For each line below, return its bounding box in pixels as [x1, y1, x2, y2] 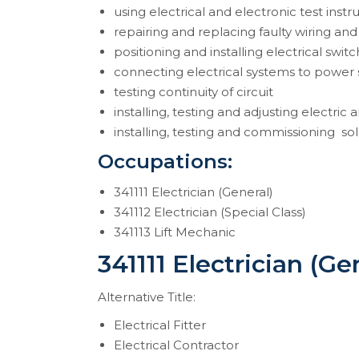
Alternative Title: [98, 289, 196, 305]
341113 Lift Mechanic [114, 224, 236, 240]
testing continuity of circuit [114, 84, 273, 99]
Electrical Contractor [114, 337, 239, 353]
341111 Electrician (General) [114, 184, 273, 200]
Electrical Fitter [114, 317, 206, 333]
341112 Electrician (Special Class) [114, 204, 306, 220]
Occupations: [98, 150, 232, 173]
